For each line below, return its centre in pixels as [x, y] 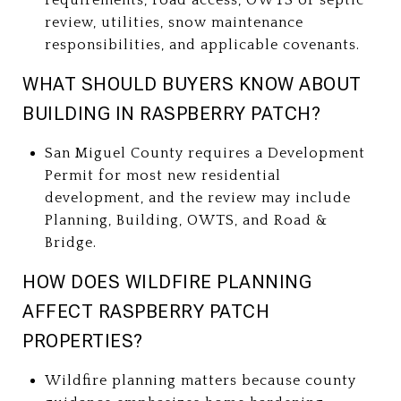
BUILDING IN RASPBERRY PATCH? [171, 113]
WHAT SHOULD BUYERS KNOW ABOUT [192, 84]
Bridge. [70, 242]
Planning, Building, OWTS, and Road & [186, 220]
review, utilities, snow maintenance [174, 22]
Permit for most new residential [162, 175]
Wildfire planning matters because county [200, 380]
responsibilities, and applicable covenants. [202, 44]
